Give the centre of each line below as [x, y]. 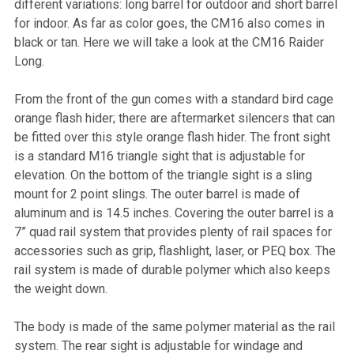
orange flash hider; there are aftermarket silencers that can [175, 118]
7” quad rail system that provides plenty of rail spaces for [173, 232]
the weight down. [61, 288]
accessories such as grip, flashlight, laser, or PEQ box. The [175, 250]
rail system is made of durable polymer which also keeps [172, 269]
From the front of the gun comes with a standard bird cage [174, 99]
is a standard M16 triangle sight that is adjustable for [160, 156]
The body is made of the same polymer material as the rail [175, 326]
